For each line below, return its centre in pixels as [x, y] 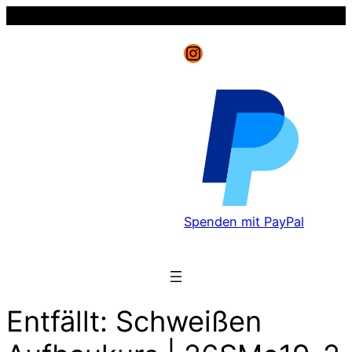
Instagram [228, 52]
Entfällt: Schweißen [134, 322]
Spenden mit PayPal [244, 222]
